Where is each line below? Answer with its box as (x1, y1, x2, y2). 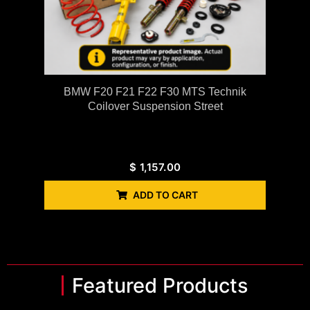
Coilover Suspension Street (87, 100, 223, 113)
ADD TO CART (133, 189, 198, 201)
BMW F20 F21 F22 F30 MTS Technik (64, 86, 246, 98)
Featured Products (72, 273, 248, 298)
